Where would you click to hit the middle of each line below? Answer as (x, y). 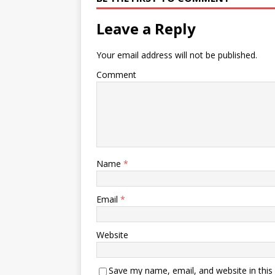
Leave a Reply (146, 29)
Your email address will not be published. (177, 55)
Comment (116, 75)
